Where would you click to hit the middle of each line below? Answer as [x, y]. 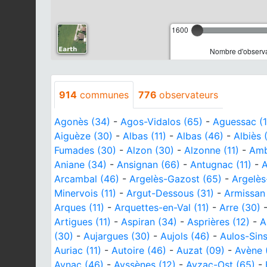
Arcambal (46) [87, 178]
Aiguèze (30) [83, 136]
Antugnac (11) [221, 164]
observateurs [189, 94]
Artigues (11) [83, 221]
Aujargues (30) [117, 236]
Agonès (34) [82, 121]
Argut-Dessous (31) [170, 193]
